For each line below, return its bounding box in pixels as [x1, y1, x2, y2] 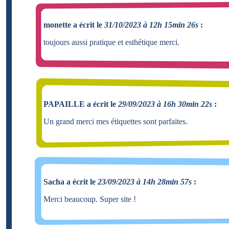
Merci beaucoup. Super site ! [43, 194, 136, 203]
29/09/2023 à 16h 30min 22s [118, 99, 212, 108]
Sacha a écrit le [43, 177, 98, 186]
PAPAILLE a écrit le [43, 99, 118, 108]
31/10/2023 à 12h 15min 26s [104, 20, 198, 29]
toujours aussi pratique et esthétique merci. [43, 37, 179, 47]
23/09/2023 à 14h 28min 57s [98, 177, 192, 186]
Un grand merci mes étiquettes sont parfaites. [43, 117, 188, 126]
